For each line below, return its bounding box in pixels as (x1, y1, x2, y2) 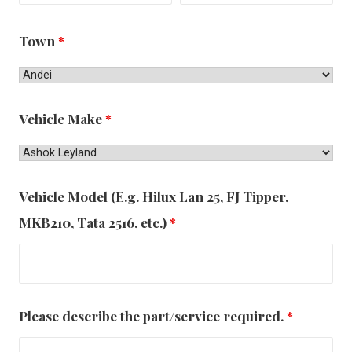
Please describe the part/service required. (18, 306, 287, 324)
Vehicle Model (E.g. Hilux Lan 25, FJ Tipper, (18, 186, 288, 205)
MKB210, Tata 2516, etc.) (18, 212, 170, 231)
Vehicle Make (18, 108, 105, 127)
